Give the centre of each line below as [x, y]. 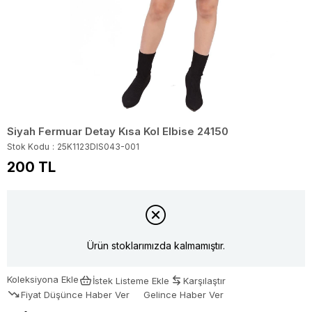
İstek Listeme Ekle [131, 280]
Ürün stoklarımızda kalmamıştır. [156, 246]
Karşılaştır [204, 280]
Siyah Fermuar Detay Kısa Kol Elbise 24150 [118, 131]
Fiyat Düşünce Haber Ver [75, 294]
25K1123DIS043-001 [98, 147]
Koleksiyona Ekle [43, 279]
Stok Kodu [28, 147]
